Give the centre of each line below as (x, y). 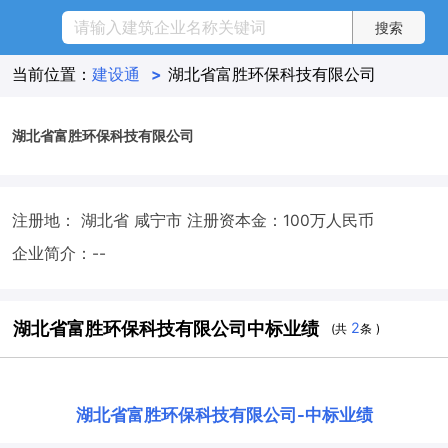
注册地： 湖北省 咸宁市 (99, 220)
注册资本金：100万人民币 (280, 220)
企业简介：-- (58, 253)
